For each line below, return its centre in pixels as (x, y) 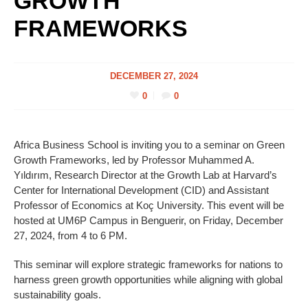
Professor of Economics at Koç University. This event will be (149, 205)
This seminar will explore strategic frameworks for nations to (148, 264)
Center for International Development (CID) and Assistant (141, 190)
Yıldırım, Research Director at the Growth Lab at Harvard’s (145, 175)
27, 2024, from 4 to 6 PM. (70, 235)
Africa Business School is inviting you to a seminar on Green (149, 144)
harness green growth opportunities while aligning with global (148, 279)
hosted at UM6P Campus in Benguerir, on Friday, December (148, 220)
